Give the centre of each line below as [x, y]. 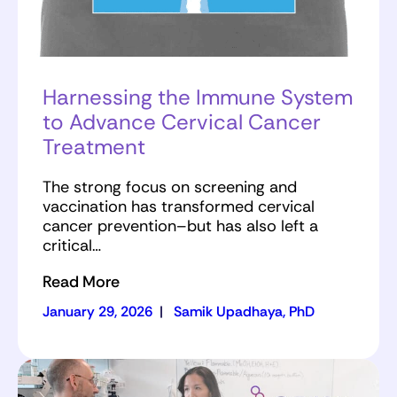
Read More [81, 281]
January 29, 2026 [97, 311]
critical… [72, 245]
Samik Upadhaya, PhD [244, 311]
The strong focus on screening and [170, 187]
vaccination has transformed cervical [179, 206]
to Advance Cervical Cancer [182, 121]
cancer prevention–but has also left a [180, 226]
